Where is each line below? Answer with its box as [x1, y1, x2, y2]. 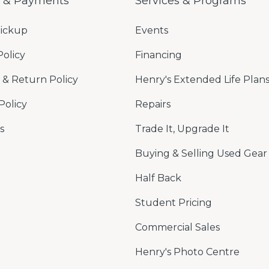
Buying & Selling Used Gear [135, 148, 267, 159]
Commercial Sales [135, 222, 220, 233]
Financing [135, 49, 182, 61]
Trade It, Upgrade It [135, 123, 229, 134]
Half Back [135, 172, 181, 184]
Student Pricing [135, 197, 212, 208]
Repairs [135, 98, 171, 110]
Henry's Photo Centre [135, 246, 240, 258]
